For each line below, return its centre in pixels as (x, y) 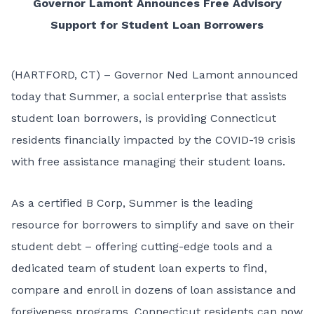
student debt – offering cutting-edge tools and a (142, 246)
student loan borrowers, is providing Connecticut (144, 118)
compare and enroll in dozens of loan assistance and (154, 290)
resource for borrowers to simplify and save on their (153, 225)
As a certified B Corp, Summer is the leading (132, 203)
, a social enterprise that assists (202, 96)
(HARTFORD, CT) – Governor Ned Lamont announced (155, 75)
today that (40, 96)
